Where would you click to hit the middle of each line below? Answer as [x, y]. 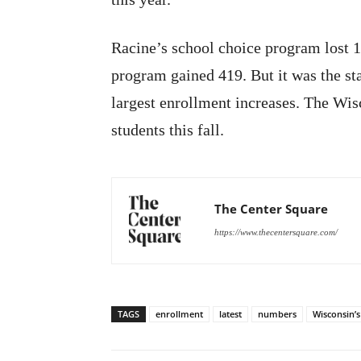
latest [230, 314]
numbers [277, 314]
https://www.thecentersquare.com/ [276, 232]
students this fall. [168, 130]
